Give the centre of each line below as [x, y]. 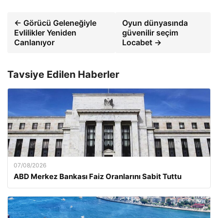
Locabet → [142, 42]
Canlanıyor [34, 42]
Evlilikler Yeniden [45, 33]
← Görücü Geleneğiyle [55, 23]
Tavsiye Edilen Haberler [63, 74]
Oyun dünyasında [155, 23]
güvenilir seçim [150, 33]
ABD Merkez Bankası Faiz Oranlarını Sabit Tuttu [98, 176]
